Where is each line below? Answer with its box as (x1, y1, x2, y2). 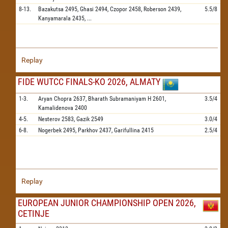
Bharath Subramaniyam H (88, 95, 151, 102)
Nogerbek (38, 127, 62, 134)
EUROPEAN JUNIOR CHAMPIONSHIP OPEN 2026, (18, 197, 196, 208)
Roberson (144, 6, 166, 13)
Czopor (110, 6, 127, 13)
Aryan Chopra (38, 95, 72, 102)
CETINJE (18, 208, 49, 219)
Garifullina (114, 127, 140, 134)
